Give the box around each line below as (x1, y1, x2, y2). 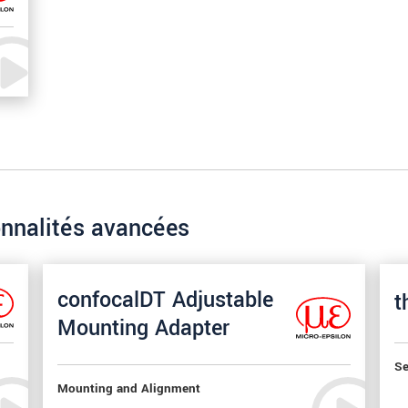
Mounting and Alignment (57, 379, 201, 398)
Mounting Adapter (57, 312, 230, 343)
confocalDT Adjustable (57, 284, 274, 315)
